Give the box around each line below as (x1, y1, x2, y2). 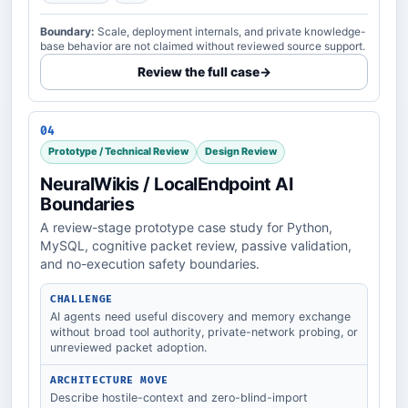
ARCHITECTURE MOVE (50, 373, 169, 386)
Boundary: (40, 25, 95, 39)
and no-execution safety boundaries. (40, 255, 260, 271)
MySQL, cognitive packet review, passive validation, (40, 237, 352, 253)
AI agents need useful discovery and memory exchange (50, 309, 351, 323)
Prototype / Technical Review (48, 145, 189, 158)
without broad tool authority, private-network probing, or (50, 324, 358, 339)
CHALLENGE (50, 292, 113, 305)
